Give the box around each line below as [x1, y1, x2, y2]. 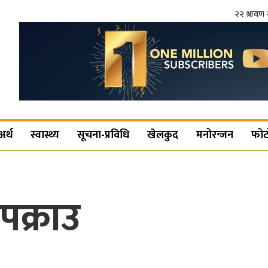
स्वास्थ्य [31, 126, 60, 145]
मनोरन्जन [196, 126, 234, 145]
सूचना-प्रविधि [77, 126, 130, 145]
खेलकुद [147, 126, 179, 145]
